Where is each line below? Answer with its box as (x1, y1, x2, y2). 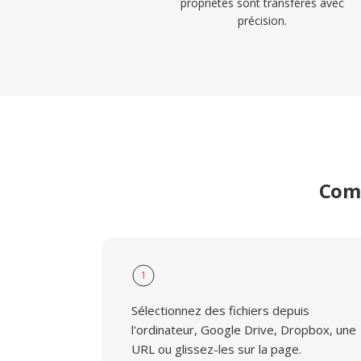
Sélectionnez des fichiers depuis (131, 302, 309, 318)
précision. (237, 13, 287, 28)
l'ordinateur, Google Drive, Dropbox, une (131, 322, 356, 338)
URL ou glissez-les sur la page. (131, 341, 301, 357)
